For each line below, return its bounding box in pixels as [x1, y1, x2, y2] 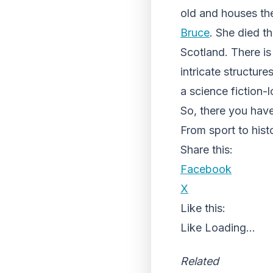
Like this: [180, 202, 225, 214]
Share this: [180, 143, 233, 156]
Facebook [180, 163, 232, 175]
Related [180, 255, 219, 268]
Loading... [205, 221, 255, 234]
